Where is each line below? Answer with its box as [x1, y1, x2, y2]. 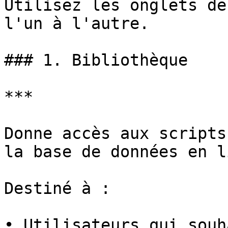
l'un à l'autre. [4, 14, 149, 33]
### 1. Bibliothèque [4, 51, 188, 69]
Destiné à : [4, 179, 110, 197]
